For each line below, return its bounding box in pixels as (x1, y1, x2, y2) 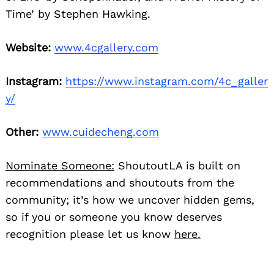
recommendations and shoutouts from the (6, 176, 234, 190)
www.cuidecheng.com (42, 125, 159, 139)
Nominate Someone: (6, 159, 114, 172)
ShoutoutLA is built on (114, 159, 240, 172)
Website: (6, 41, 51, 54)
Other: (6, 125, 39, 139)
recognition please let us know (6, 228, 174, 241)
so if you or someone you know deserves (6, 210, 222, 224)
